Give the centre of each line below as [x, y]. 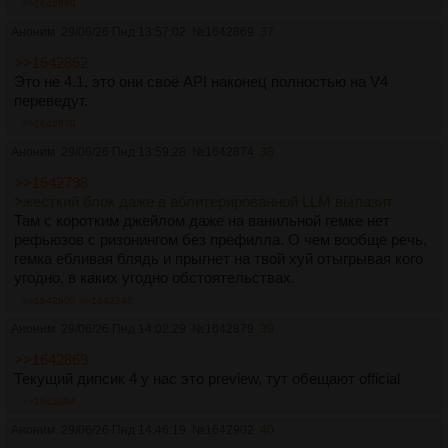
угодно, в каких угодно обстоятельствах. [154, 277]
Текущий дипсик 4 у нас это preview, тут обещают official [207, 378]
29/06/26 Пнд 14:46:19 [123, 429]
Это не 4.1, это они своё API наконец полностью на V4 [201, 81]
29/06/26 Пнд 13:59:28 [123, 151]
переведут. [51, 100]
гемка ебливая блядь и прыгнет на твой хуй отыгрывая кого [218, 258]
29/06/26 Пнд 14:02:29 [123, 328]
